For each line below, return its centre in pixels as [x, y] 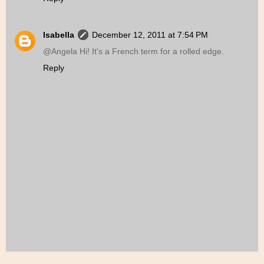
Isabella [59, 34]
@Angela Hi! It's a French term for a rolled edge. [133, 51]
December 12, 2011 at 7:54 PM [150, 34]
